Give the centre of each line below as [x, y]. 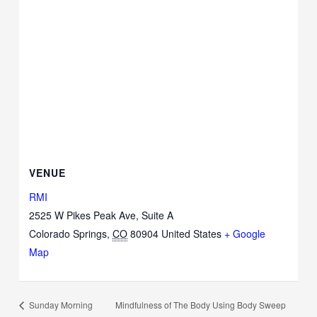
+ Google [245, 233]
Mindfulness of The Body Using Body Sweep [201, 304]
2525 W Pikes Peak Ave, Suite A [102, 215]
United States [192, 233]
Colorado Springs [68, 233]
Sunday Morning [60, 305]
